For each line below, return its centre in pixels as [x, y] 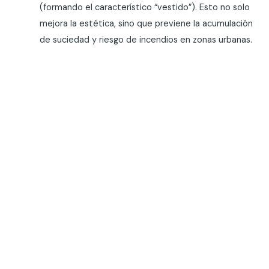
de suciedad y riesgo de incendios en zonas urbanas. [146, 40]
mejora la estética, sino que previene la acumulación [147, 23]
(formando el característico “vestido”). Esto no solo [145, 7]
